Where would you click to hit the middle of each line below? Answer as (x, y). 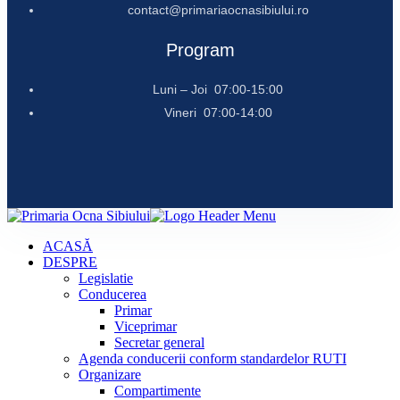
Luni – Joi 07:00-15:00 (218, 90)
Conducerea (112, 295)
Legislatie (106, 279)
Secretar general (159, 343)
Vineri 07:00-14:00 (218, 113)
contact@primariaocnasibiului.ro (218, 9)
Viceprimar (146, 327)
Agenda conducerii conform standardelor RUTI (212, 359)
